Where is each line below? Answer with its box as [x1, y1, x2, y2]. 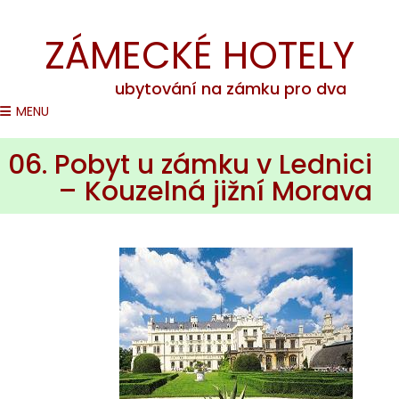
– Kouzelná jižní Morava [58, 173, 372, 211]
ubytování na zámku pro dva [115, 77, 346, 100]
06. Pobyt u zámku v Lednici [8, 146, 372, 184]
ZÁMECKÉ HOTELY [45, 29, 354, 82]
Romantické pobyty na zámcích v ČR [114, 4, 294, 20]
